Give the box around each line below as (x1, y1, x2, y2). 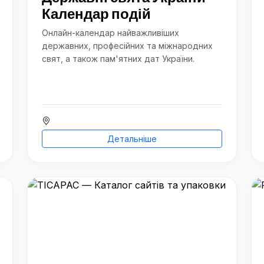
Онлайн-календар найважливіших (42, 28, 179, 38)
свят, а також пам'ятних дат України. (42, 54, 194, 64)
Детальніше (107, 134, 157, 144)
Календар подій (42, 5, 151, 22)
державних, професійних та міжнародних (42, 41, 213, 51)
